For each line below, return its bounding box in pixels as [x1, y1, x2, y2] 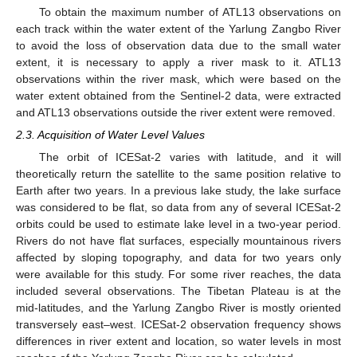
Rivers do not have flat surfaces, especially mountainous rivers [16, 234, 341, 248]
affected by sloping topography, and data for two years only [16, 251, 341, 265]
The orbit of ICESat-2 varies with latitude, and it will [38, 151, 341, 164]
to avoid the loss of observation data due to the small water [16, 38, 341, 52]
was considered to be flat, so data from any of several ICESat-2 [16, 201, 341, 214]
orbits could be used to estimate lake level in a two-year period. [16, 218, 341, 231]
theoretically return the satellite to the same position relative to [16, 167, 341, 181]
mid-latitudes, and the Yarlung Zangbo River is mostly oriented [16, 301, 341, 315]
